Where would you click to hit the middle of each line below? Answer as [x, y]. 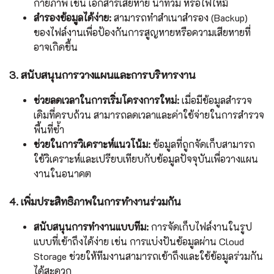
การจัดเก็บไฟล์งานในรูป [200, 227]
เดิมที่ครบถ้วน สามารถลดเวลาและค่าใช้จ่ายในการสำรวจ [149, 115]
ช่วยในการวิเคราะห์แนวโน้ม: [92, 144]
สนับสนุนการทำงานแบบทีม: [91, 227]
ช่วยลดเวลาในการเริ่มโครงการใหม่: [106, 100]
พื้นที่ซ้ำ [49, 130]
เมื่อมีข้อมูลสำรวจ [216, 100]
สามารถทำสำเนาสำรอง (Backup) [180, 18]
